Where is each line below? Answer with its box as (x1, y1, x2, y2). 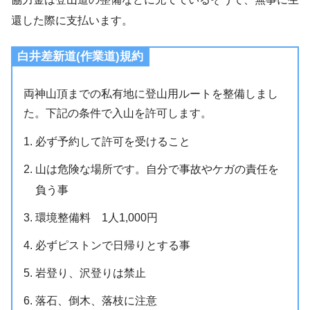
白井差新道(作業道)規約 (17, 49, 143, 63)
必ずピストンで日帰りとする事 (35, 239, 191, 252)
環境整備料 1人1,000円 (35, 212, 158, 224)
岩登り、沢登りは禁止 (35, 267, 147, 280)
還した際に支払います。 (11, 14, 133, 26)
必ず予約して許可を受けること (35, 136, 191, 148)
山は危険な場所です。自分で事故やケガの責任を (35, 163, 280, 176)
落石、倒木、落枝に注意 (35, 295, 158, 307)
